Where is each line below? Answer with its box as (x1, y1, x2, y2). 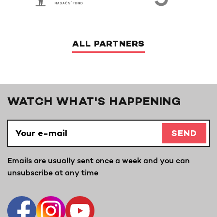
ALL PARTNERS (72, 39, 145, 50)
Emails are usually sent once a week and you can (7, 155, 190, 166)
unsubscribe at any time (7, 168, 98, 178)
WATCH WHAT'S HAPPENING (7, 95, 182, 110)
